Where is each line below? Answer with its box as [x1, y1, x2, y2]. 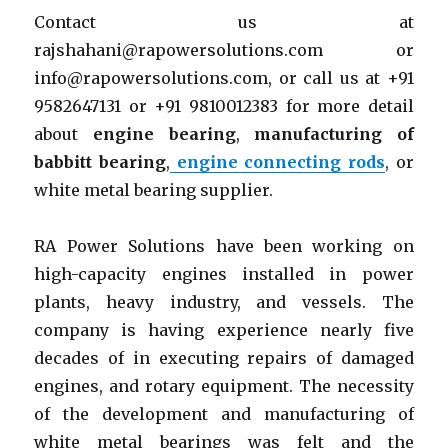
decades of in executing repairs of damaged [34, 347, 414, 368]
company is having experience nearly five [34, 319, 414, 340]
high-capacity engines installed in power [34, 263, 414, 284]
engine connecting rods [170, 151, 385, 172]
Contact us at [34, 11, 414, 32]
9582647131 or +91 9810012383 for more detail [34, 95, 414, 116]
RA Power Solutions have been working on [34, 235, 414, 256]
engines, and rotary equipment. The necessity [34, 375, 414, 396]
